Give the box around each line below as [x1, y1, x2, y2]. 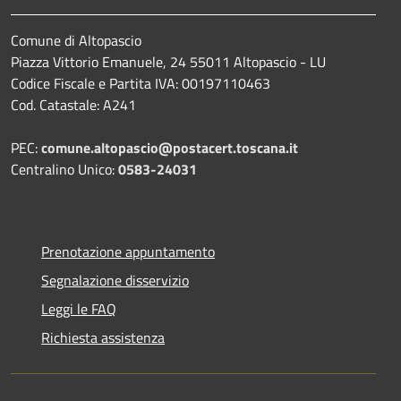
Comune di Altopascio [11, 29, 141, 51]
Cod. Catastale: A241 [11, 93, 136, 115]
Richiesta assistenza [41, 326, 165, 348]
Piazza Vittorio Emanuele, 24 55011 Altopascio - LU [11, 50, 326, 73]
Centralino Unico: [11, 158, 118, 180]
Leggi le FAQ [41, 297, 116, 320]
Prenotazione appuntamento [41, 240, 215, 262]
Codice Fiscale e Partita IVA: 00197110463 [11, 72, 270, 94]
